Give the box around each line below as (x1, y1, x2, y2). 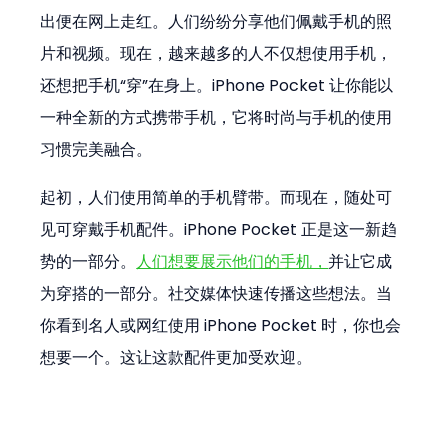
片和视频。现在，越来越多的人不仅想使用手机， (40, 42, 393, 66)
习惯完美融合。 (40, 138, 153, 162)
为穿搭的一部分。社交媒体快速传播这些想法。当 (40, 282, 393, 306)
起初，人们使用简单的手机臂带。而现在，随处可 (40, 186, 393, 210)
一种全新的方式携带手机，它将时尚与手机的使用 (40, 106, 393, 130)
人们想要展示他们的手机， (136, 250, 329, 274)
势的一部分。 (40, 250, 137, 274)
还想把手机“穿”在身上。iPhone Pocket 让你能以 (40, 74, 394, 98)
